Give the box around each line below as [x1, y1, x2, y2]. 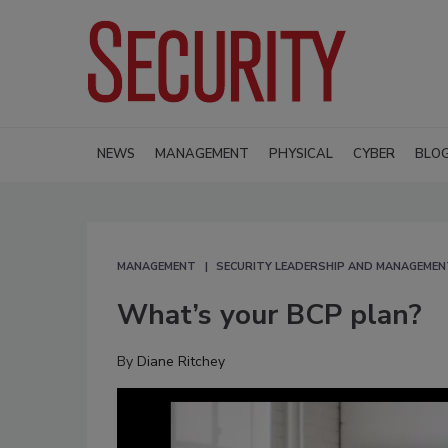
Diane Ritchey [137, 351, 225, 371]
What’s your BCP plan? [117, 295, 422, 334]
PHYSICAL [269, 144, 333, 163]
